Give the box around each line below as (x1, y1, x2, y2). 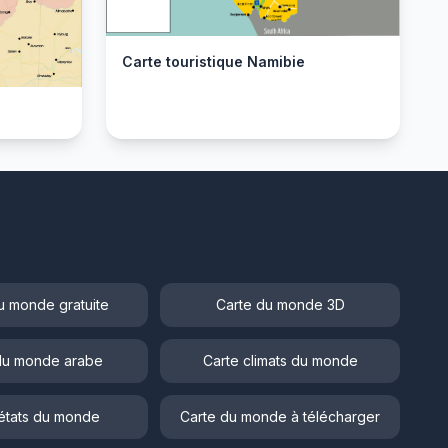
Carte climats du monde (202, 352, 358, 370)
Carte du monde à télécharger (180, 408, 380, 426)
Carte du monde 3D (215, 296, 345, 314)
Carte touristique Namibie (122, 53, 305, 71)
